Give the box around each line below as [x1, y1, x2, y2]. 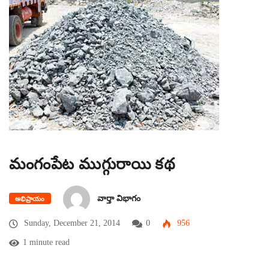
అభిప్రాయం [15, 195, 45, 202]
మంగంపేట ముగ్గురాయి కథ [9, 155, 175, 173]
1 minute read [23, 237, 70, 247]
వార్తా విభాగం [97, 193, 141, 203]
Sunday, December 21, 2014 [22, 218, 120, 228]
